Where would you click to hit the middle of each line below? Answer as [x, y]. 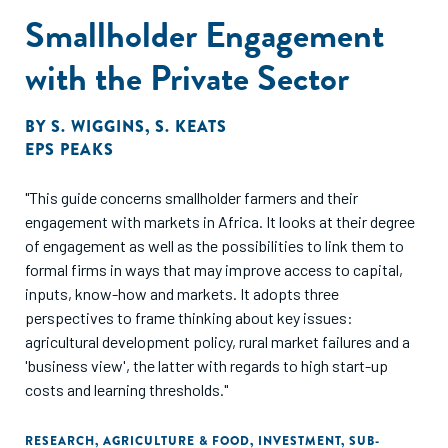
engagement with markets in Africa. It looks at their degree [220, 221]
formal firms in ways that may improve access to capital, [214, 269]
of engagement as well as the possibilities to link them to [214, 245]
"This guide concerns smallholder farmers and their [191, 197]
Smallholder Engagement [204, 34]
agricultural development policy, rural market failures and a [217, 341]
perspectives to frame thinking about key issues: [189, 317]
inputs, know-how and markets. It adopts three [182, 293]
